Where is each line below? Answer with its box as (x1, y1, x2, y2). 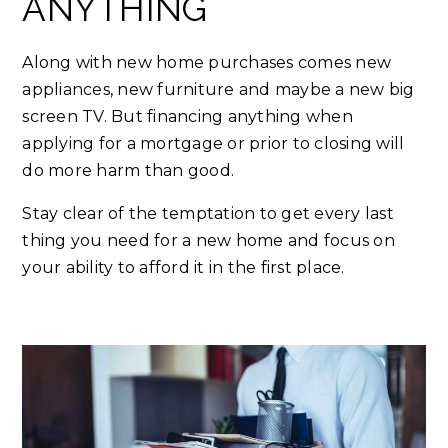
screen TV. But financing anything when (22, 107, 353, 127)
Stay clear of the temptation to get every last (22, 204, 394, 224)
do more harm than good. (22, 161, 235, 181)
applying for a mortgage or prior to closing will (22, 134, 405, 154)
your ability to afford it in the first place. (22, 258, 345, 278)
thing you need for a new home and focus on (22, 231, 395, 251)
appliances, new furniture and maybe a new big (22, 80, 415, 100)
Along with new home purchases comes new (22, 53, 392, 73)
